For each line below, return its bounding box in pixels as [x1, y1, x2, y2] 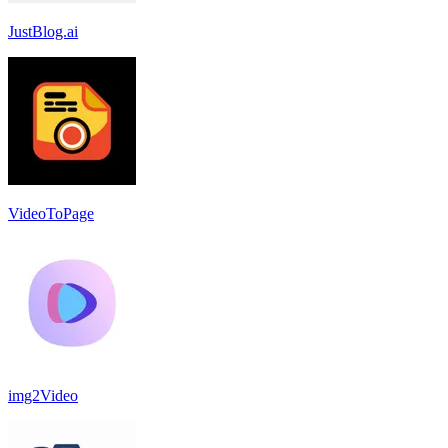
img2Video [8, 386, 78, 404]
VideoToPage [8, 204, 94, 222]
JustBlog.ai [8, 22, 78, 40]
